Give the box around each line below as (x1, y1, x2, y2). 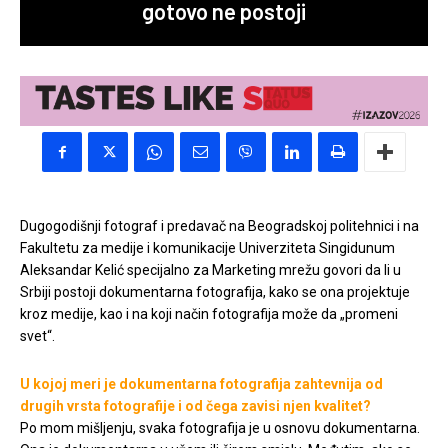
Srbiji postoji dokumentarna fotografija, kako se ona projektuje (20, 284, 410, 301)
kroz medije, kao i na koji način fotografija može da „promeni (20, 306, 398, 323)
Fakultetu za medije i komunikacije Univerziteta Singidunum (20, 240, 395, 257)
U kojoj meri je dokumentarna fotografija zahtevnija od (20, 376, 383, 393)
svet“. (20, 328, 55, 345)
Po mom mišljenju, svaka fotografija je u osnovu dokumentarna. (20, 420, 420, 437)
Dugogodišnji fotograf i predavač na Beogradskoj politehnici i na (20, 218, 419, 235)
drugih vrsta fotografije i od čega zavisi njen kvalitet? (20, 398, 371, 415)
